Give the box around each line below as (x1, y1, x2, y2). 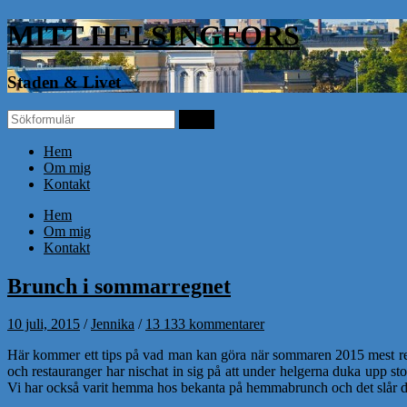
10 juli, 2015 (7, 316, 80, 333)
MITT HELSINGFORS (7, 19, 300, 53)
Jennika (91, 316, 134, 333)
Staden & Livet (7, 72, 121, 92)
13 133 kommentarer (145, 316, 264, 333)
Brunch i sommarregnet (7, 273, 231, 298)
